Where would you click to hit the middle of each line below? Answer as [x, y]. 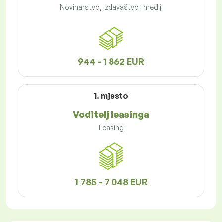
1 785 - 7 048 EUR [111, 182]
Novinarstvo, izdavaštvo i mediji [111, 7]
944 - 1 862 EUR [111, 62]
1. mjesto [111, 96]
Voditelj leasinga [111, 115]
